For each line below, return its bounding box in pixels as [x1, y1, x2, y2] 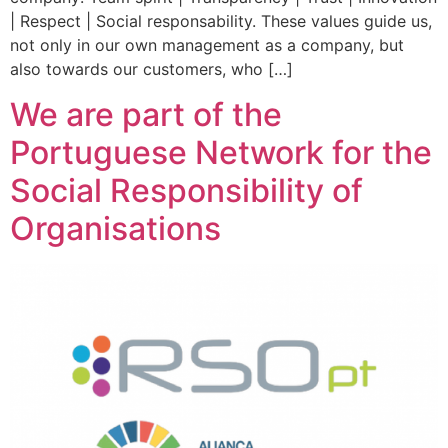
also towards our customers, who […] [10, 59, 293, 80]
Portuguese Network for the [10, 132, 432, 172]
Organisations [10, 208, 221, 248]
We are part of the [10, 94, 282, 134]
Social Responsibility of [10, 170, 363, 210]
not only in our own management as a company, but [10, 35, 404, 56]
